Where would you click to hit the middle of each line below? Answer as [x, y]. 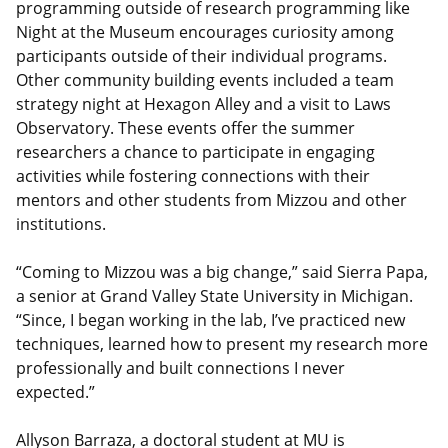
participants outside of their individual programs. [201, 55]
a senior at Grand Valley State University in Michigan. [214, 295]
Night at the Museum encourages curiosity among [205, 31]
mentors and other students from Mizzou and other [211, 199]
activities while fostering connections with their [193, 175]
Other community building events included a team [205, 79]
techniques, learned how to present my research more [222, 343]
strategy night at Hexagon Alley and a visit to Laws [203, 103]
